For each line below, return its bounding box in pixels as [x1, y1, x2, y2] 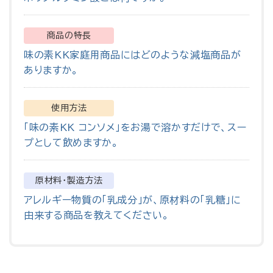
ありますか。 [24, 65, 79, 75]
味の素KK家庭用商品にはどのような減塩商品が [24, 49, 241, 60]
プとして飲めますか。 [24, 137, 119, 147]
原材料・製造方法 [35, 175, 103, 185]
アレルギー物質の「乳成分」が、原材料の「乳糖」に [24, 194, 241, 205]
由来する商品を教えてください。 [24, 210, 169, 220]
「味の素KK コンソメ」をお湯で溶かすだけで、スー [24, 122, 247, 132]
